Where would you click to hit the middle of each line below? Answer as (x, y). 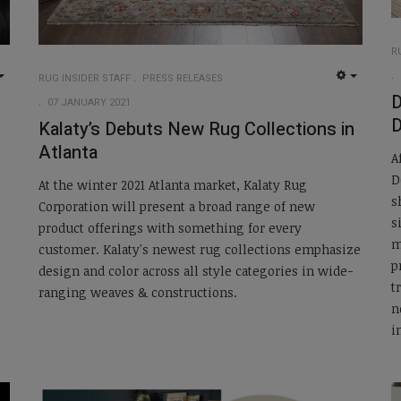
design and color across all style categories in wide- (196, 271)
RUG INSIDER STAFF (84, 78)
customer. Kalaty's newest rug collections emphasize (199, 250)
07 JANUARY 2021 (89, 102)
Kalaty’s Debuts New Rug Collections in (196, 129)
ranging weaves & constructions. (137, 293)
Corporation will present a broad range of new (176, 207)
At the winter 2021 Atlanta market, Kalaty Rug (172, 185)
